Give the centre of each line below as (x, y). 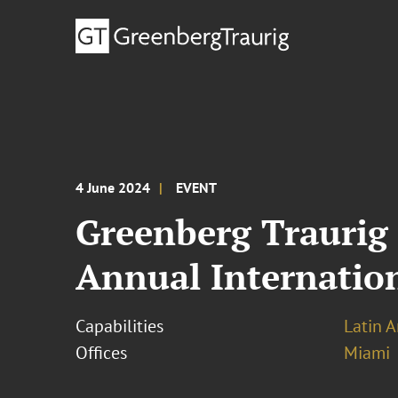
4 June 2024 (113, 187)
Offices (102, 353)
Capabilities (120, 326)
